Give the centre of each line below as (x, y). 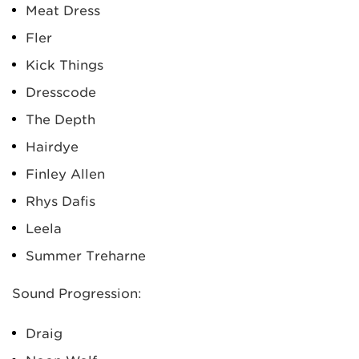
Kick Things (65, 65)
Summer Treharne (86, 256)
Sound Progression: (77, 293)
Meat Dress (63, 10)
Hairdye (52, 147)
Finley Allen (65, 174)
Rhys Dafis (61, 201)
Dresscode (61, 92)
